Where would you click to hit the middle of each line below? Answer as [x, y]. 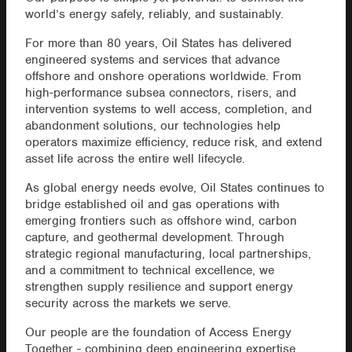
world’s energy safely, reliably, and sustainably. [154, 15]
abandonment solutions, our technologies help [152, 126]
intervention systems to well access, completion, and [168, 110]
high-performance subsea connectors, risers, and [160, 93]
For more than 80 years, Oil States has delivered [158, 44]
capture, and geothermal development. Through [154, 238]
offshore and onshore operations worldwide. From [163, 77]
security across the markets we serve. [128, 304]
